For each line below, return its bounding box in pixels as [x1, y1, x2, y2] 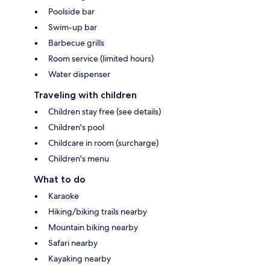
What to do [34, 174, 86, 186]
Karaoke [48, 190, 79, 202]
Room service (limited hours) [48, 53, 154, 64]
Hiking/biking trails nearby [48, 206, 147, 218]
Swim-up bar [48, 22, 97, 33]
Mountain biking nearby [48, 222, 138, 233]
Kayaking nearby [48, 253, 111, 265]
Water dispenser [48, 69, 110, 80]
